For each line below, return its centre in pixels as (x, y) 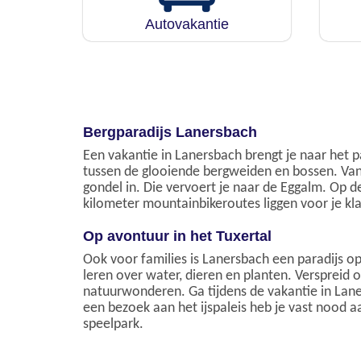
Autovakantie (187, 24)
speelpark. (113, 324)
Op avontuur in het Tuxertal (177, 236)
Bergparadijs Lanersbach (170, 132)
